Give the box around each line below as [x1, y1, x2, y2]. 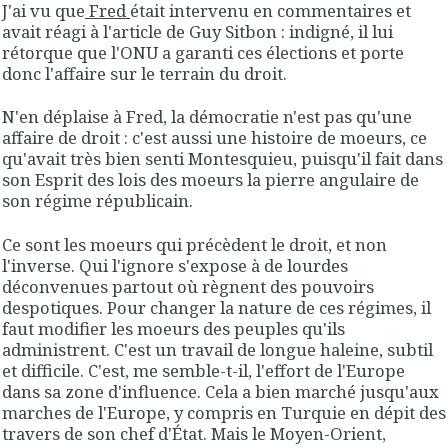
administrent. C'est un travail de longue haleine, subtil [2, 337, 433, 361]
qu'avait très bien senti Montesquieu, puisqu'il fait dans [2, 147, 443, 171]
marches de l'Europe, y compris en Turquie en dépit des [2, 400, 446, 424]
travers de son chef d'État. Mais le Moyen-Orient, [2, 421, 386, 445]
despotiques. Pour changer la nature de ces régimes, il [2, 295, 431, 319]
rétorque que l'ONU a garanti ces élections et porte [2, 40, 404, 64]
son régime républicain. [2, 189, 193, 213]
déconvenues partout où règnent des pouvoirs [2, 274, 374, 298]
